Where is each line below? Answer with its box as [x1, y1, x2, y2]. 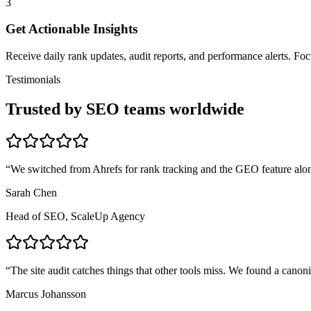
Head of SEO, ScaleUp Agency [6, 210, 145, 222]
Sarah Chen [6, 186, 57, 199]
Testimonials [6, 73, 60, 85]
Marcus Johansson [6, 287, 86, 300]
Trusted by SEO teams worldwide [6, 99, 244, 118]
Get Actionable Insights [6, 22, 137, 37]
